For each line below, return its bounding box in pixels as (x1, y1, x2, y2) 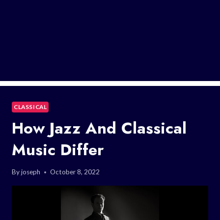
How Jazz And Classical (12, 116, 187, 139)
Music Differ (12, 138, 104, 161)
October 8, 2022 (50, 168, 100, 176)
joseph (21, 168, 41, 176)
